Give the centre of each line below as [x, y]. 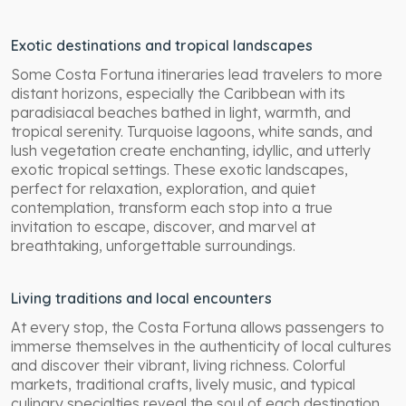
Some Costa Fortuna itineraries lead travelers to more [197, 74]
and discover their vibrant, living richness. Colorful [178, 365]
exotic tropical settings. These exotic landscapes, [179, 169]
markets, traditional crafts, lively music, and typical [183, 384]
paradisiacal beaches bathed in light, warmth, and [181, 112]
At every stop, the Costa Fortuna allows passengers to [198, 327]
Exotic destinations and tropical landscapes [162, 45]
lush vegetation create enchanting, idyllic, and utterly [191, 150]
